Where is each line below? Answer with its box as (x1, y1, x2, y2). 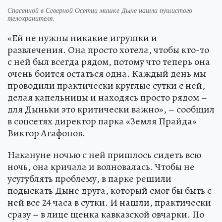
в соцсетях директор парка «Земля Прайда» (7, 114, 197, 128)
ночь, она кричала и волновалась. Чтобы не (7, 160, 195, 173)
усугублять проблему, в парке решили (7, 171, 171, 185)
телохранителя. (7, 13, 55, 23)
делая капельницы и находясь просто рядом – (7, 90, 207, 104)
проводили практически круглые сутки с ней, (7, 78, 205, 92)
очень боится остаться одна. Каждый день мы (7, 66, 206, 80)
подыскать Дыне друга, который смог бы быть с (7, 183, 212, 197)
